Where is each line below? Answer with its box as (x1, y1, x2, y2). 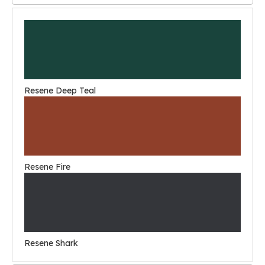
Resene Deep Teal (24, 85, 96, 96)
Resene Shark (24, 238, 78, 248)
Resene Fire (24, 161, 70, 172)
